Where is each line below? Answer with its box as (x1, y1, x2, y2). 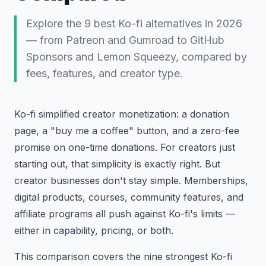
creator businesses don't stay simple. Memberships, (14, 175, 248, 186)
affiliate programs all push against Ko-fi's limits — (14, 208, 235, 220)
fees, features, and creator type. (26, 67, 183, 80)
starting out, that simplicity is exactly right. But (14, 158, 220, 170)
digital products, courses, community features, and (14, 191, 243, 203)
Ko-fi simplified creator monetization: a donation (14, 108, 229, 120)
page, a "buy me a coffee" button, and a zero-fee (14, 125, 239, 137)
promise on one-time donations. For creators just (14, 141, 235, 153)
